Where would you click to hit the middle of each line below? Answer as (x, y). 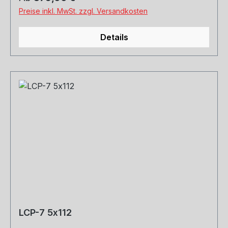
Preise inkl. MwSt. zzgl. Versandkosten (83, 11)
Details (114, 37)
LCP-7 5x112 (45, 213)
